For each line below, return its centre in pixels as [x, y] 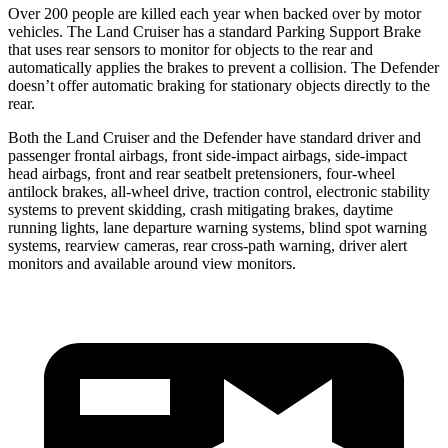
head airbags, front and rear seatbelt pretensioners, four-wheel [201, 173]
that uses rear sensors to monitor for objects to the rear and [190, 49]
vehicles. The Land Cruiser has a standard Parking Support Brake [214, 31]
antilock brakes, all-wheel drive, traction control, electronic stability [219, 191]
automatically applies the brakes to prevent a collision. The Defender [223, 67]
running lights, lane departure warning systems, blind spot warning [217, 227]
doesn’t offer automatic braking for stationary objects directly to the [219, 85]
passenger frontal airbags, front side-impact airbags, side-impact [207, 155]
